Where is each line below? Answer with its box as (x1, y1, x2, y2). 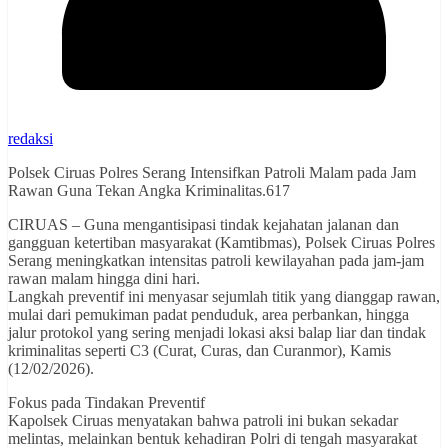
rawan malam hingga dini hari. (8, 269, 200, 287)
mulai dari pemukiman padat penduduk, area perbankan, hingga (8, 305, 409, 323)
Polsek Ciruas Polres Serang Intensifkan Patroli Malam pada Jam (8, 163, 416, 181)
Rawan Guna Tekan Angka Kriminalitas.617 (8, 181, 290, 199)
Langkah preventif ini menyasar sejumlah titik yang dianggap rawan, (8, 287, 440, 305)
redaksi (8, 129, 53, 147)
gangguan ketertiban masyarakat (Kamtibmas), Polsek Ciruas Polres (8, 233, 435, 251)
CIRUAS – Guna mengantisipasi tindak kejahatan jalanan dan (8, 215, 399, 233)
